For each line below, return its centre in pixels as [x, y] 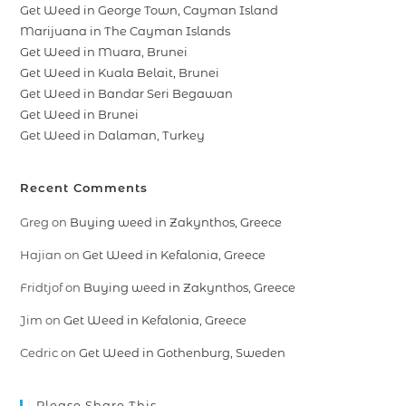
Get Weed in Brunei [80, 115]
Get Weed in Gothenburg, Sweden [183, 353]
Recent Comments [84, 188]
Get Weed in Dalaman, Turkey [113, 135]
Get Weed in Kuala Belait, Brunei [120, 73]
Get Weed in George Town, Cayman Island [150, 10]
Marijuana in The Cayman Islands [126, 31]
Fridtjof [42, 288]
